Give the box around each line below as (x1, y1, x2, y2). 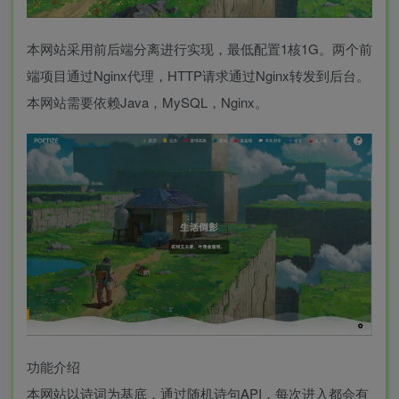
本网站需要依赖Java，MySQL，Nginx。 (27, 92, 268, 111)
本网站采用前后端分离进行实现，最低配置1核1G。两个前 (27, 38, 372, 58)
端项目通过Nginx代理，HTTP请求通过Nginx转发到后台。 (27, 65, 370, 85)
